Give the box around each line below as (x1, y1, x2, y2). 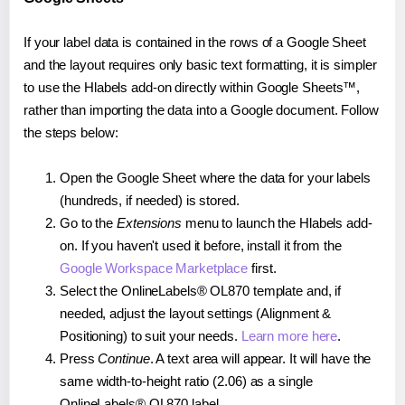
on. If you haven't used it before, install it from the (60, 238, 342, 254)
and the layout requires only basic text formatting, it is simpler (24, 57, 377, 73)
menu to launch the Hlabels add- (182, 215, 372, 231)
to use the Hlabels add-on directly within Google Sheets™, (24, 80, 361, 96)
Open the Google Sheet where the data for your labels (60, 170, 371, 186)
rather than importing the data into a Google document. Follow (24, 102, 379, 118)
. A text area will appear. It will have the (149, 351, 372, 367)
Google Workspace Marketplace (60, 260, 249, 277)
